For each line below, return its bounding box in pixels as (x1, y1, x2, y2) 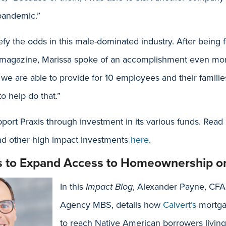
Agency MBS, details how (60, 199, 163, 210)
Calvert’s (163, 199, 199, 210)
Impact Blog (86, 181, 133, 192)
